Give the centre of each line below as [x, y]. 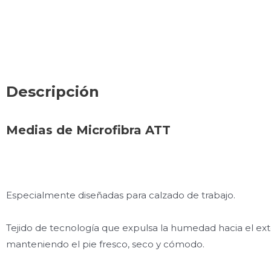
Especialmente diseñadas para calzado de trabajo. [121, 195]
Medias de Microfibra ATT [88, 130]
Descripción [53, 91]
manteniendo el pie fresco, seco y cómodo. [105, 244]
